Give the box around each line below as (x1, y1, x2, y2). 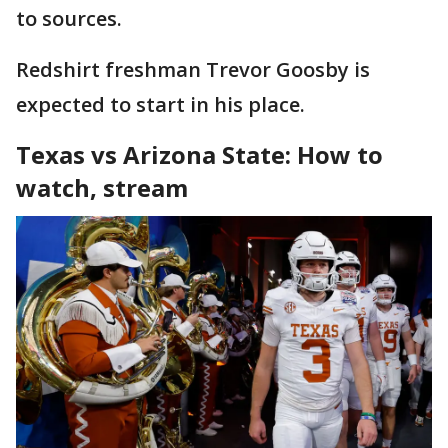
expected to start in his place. (16, 90, 305, 118)
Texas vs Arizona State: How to (16, 137, 383, 171)
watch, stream (16, 170, 188, 204)
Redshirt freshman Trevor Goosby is (16, 55, 370, 83)
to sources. (16, 4, 122, 32)
